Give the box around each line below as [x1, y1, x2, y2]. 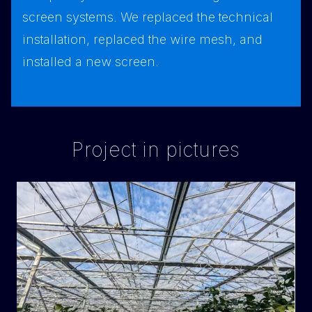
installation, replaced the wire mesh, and [22, 32, 263, 47]
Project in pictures [72, 138, 240, 162]
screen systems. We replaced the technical [22, 10, 273, 25]
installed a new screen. [22, 54, 159, 70]
